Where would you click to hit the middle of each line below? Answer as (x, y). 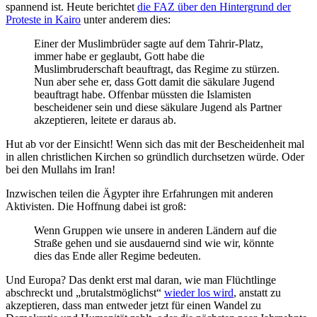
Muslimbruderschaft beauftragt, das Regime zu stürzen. (157, 69)
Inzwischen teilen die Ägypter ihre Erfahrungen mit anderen (139, 193)
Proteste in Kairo (43, 19)
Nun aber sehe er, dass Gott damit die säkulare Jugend (154, 81)
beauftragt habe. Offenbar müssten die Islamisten (143, 94)
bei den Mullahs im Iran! (60, 169)
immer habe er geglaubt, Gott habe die (119, 56)
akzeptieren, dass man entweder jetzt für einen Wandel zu (133, 305)
